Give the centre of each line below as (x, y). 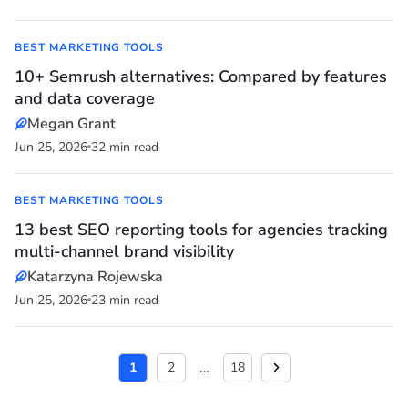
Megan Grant (71, 124)
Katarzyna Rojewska (95, 277)
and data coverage (85, 99)
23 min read (125, 301)
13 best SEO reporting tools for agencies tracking (201, 230)
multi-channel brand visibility (124, 252)
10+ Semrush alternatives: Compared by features (201, 77)
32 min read (125, 148)
